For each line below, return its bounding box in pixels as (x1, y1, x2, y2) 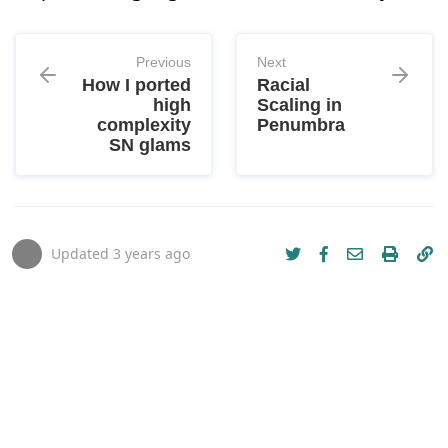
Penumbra (257, 115, 345, 135)
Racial (257, 75, 310, 95)
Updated (51, 244, 113, 263)
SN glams (109, 135, 191, 155)
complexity (97, 115, 191, 135)
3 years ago (113, 244, 190, 263)
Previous (136, 54, 191, 70)
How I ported (82, 75, 191, 95)
